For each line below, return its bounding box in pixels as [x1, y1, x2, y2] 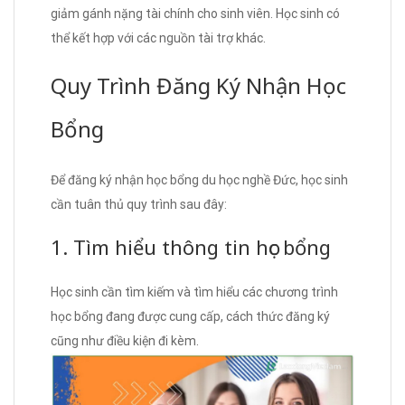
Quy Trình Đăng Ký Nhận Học [51, 70, 346, 100]
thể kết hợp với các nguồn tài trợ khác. [51, 30, 266, 45]
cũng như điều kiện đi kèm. [51, 333, 199, 348]
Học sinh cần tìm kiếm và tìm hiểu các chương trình [51, 284, 338, 299]
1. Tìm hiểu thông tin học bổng [51, 232, 331, 260]
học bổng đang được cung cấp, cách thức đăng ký [51, 308, 330, 324]
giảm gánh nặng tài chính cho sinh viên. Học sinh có [51, 5, 340, 21]
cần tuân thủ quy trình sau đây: [51, 196, 227, 212]
